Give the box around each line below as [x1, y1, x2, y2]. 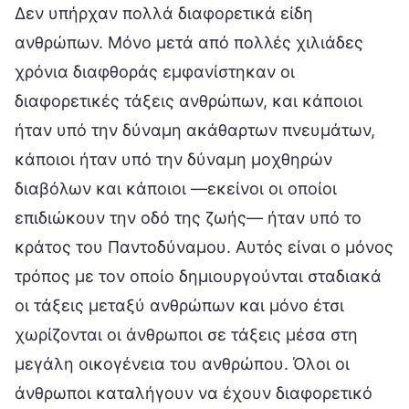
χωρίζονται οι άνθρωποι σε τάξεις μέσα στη [15, 324, 358, 344]
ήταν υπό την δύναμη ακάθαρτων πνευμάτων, [15, 120, 375, 140]
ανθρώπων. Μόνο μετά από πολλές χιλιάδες [15, 32, 363, 52]
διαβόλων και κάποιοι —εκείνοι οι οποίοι [15, 178, 337, 198]
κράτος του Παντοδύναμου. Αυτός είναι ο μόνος [15, 236, 393, 257]
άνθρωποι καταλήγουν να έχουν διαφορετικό [15, 383, 372, 403]
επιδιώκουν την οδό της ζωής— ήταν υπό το [15, 207, 362, 227]
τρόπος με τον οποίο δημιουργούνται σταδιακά [15, 266, 382, 286]
